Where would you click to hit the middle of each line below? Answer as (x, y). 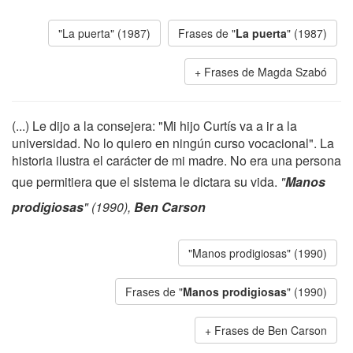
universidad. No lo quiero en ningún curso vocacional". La (173, 143)
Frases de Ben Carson (271, 330)
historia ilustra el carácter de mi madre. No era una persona (176, 160)
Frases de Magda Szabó (266, 72)
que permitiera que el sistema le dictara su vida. (146, 182)
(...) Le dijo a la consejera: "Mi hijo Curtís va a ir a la (154, 126)
